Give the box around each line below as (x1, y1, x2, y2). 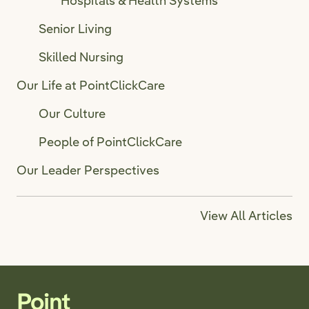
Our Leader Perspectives (17, 162, 159, 179)
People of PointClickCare (39, 134, 182, 150)
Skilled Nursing (39, 49, 123, 66)
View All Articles (200, 208, 292, 224)
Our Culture (39, 106, 106, 122)
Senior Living (39, 21, 112, 37)
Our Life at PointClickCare (17, 77, 165, 94)
